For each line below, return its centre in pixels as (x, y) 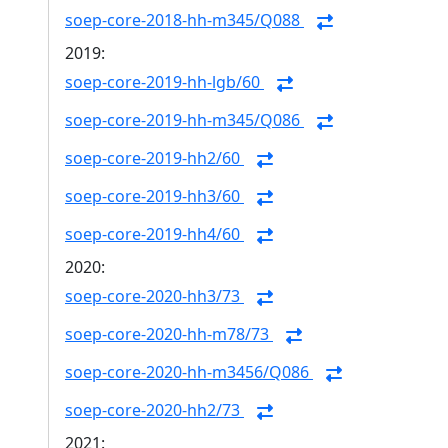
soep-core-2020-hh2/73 (154, 410)
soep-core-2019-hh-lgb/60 (164, 82)
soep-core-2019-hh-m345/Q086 (184, 120)
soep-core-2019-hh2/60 (154, 158)
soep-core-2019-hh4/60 (154, 234)
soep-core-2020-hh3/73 (154, 296)
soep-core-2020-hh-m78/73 (169, 334)
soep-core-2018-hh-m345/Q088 (184, 20)
